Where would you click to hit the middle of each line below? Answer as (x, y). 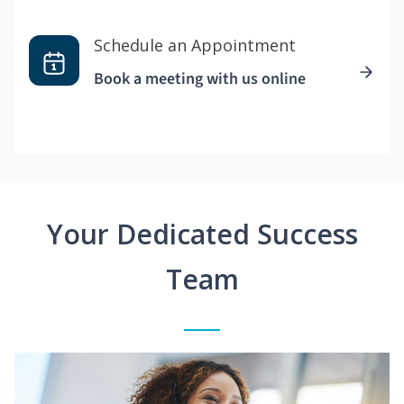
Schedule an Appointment (195, 46)
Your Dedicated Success (202, 234)
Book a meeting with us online (200, 79)
